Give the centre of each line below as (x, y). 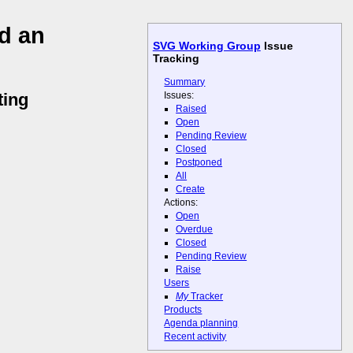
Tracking (176, 59)
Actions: (181, 202)
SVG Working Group (206, 46)
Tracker (206, 297)
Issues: (179, 95)
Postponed (199, 162)
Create (191, 189)
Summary (185, 82)
